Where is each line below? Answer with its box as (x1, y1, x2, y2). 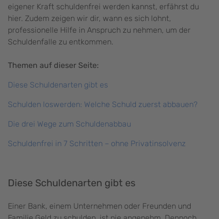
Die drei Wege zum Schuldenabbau (8, 119, 131, 129)
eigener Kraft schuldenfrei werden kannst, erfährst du (8, 2, 199, 12)
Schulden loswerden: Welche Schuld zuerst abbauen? (8, 100, 197, 109)
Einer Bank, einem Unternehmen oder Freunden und (8, 201, 191, 211)
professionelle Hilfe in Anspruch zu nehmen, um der (8, 25, 191, 35)
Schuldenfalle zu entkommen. (8, 37, 115, 47)
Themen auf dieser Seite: (8, 61, 99, 70)
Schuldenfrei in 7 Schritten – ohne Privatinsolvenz (8, 139, 186, 149)
